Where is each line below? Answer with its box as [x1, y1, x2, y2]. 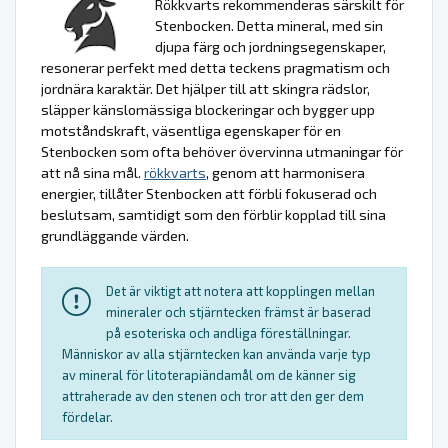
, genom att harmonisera [206, 164, 365, 182]
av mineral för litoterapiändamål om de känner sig [62, 367, 356, 384]
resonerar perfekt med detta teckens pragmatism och [41, 59, 390, 77]
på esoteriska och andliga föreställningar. [106, 325, 351, 342]
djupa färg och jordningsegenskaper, [155, 38, 386, 56]
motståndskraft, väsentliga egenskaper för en [41, 122, 341, 140]
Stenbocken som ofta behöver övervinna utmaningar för [41, 143, 403, 161]
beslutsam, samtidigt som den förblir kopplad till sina [41, 206, 386, 224]
